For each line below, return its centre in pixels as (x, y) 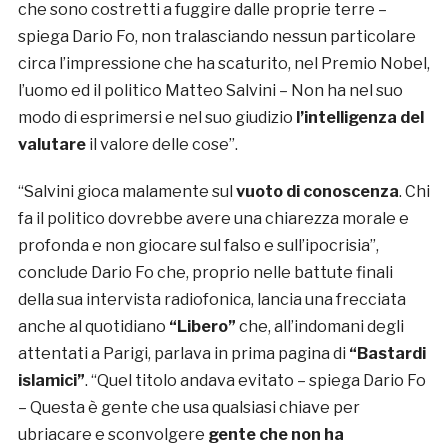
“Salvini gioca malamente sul (126, 192)
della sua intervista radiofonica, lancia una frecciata (211, 300)
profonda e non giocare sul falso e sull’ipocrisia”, (198, 246)
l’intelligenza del (358, 118)
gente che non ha (274, 435)
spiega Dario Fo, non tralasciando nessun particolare (216, 37)
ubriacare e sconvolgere (111, 435)
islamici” (51, 381)
